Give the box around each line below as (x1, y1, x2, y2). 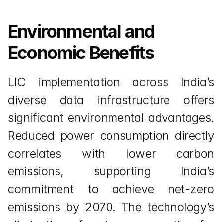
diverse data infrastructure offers (8, 93, 214, 107)
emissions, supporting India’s (8, 164, 214, 178)
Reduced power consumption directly (8, 128, 214, 143)
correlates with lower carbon (8, 146, 214, 161)
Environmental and (8, 20, 155, 42)
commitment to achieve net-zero (8, 182, 214, 196)
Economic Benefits (8, 42, 154, 63)
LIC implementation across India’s (8, 75, 214, 89)
